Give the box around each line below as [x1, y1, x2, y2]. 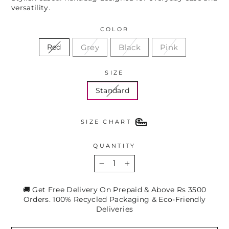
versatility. [11, 3, 51, 12]
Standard [95, 86, 130, 95]
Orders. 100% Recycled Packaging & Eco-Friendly [23, 195, 206, 203]
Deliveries [96, 204, 133, 213]
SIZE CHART [80, 118, 132, 125]
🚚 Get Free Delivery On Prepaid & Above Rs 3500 [22, 185, 207, 194]
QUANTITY [93, 142, 136, 149]
